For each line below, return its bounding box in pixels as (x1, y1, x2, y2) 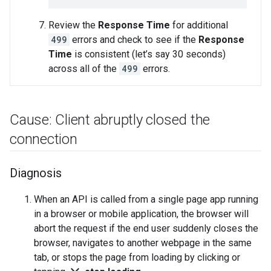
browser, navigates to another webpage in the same (34, 237, 252, 249)
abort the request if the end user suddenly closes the (34, 223, 258, 235)
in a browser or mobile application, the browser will (34, 208, 249, 220)
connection (10, 131, 77, 148)
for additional (170, 19, 228, 31)
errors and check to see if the (70, 34, 198, 46)
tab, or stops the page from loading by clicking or (34, 252, 240, 264)
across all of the (48, 63, 119, 75)
